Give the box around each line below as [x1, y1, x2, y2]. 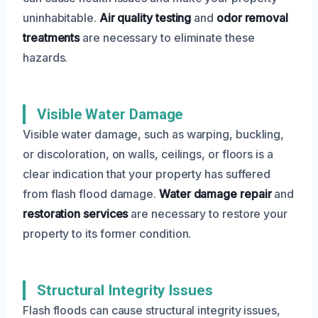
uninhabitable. [23, 10, 99, 25]
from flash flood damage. [23, 186, 159, 201]
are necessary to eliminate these [79, 30, 255, 45]
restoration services [23, 206, 128, 221]
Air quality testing [99, 10, 192, 25]
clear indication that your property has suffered [23, 166, 271, 181]
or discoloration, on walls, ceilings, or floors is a [23, 146, 273, 161]
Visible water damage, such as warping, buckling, [23, 126, 285, 141]
